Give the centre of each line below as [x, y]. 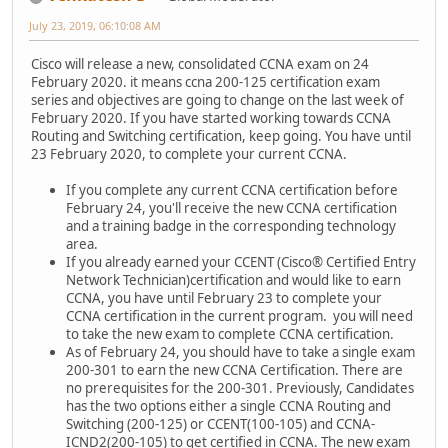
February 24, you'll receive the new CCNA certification [231, 207]
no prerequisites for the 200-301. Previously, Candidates [240, 387]
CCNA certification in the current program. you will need [239, 315]
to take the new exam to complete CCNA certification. [230, 333]
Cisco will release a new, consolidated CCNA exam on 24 [200, 63]
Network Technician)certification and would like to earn [233, 279]
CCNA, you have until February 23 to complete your [224, 297]
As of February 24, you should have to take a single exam [240, 351]
